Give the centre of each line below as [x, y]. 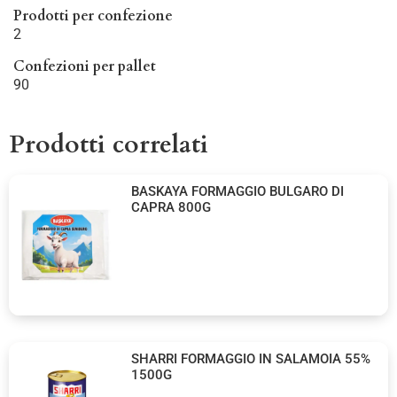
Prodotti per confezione [93, 16]
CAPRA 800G [171, 208]
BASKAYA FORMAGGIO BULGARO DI [238, 192]
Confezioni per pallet [85, 67]
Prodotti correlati [109, 145]
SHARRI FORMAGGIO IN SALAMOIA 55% [251, 358]
